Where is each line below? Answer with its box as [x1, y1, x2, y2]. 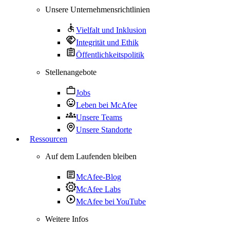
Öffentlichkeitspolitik [76, 50, 144, 59]
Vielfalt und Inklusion [76, 26, 146, 34]
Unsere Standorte [76, 125, 132, 134]
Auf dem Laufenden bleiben [45, 152, 137, 161]
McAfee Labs [76, 185, 121, 194]
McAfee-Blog [76, 172, 121, 181]
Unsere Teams [76, 113, 122, 122]
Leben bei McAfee [76, 101, 137, 109]
